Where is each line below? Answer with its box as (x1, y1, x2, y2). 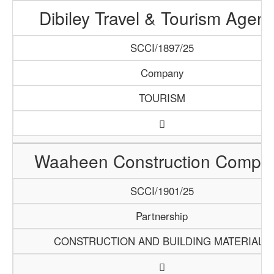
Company (140, 65, 183, 80)
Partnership (136, 209, 188, 223)
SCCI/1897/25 (130, 40, 194, 55)
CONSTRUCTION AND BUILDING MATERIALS (53, 234, 270, 248)
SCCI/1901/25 (130, 183, 194, 198)
